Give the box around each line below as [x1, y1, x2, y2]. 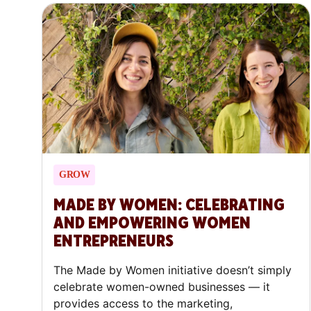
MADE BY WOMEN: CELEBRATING [53, 194, 285, 217]
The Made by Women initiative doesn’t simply [53, 263, 292, 278]
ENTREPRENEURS [53, 230, 174, 253]
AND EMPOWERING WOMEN [53, 212, 251, 235]
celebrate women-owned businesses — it [53, 280, 270, 294]
